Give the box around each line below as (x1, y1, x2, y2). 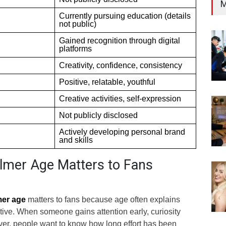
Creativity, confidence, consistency (59, 61, 182, 70)
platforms (59, 44, 92, 53)
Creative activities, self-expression (59, 94, 181, 103)
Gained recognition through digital (59, 36, 180, 45)
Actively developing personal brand (59, 127, 185, 136)
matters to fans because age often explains (26, 195, 180, 204)
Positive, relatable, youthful (59, 77, 155, 86)
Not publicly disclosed (59, 110, 138, 120)
